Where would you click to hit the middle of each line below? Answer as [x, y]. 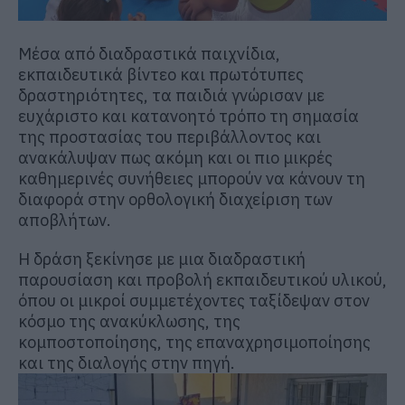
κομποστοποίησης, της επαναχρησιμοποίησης [194, 342]
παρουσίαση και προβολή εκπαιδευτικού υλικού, [202, 279]
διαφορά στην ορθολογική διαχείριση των [175, 199]
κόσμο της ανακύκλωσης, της [129, 321]
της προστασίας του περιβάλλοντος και [170, 137]
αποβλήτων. [65, 220]
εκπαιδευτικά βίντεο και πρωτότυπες [161, 74]
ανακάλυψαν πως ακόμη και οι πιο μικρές [175, 157]
